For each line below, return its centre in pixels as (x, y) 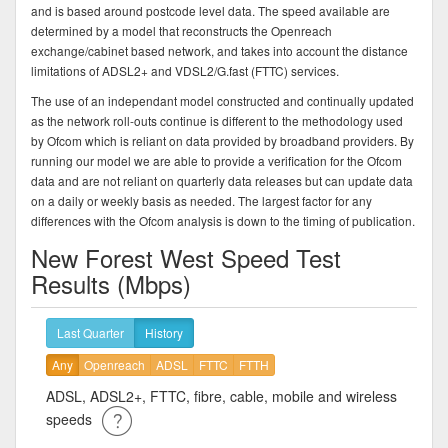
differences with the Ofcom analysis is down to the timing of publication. (223, 220)
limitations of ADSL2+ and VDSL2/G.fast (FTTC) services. (185, 70)
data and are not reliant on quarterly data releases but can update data (222, 180)
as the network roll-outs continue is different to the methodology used (217, 120)
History (164, 332)
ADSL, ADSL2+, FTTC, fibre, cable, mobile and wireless (221, 395)
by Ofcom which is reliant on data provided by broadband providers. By (222, 140)
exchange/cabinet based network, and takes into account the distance (219, 50)
